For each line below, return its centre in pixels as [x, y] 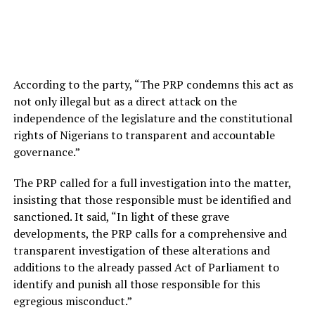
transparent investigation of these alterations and [141, 251]
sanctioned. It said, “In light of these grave [121, 217]
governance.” [46, 152]
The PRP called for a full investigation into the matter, [152, 183]
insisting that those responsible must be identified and [152, 200]
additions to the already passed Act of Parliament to [146, 268]
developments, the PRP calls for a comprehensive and [150, 234]
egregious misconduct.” [72, 301]
